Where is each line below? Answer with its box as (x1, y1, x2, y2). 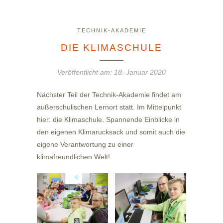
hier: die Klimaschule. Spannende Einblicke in (37, 115, 180, 124)
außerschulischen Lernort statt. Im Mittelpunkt (37, 103, 181, 111)
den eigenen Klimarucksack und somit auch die (37, 128, 185, 136)
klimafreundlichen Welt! (37, 153, 112, 161)
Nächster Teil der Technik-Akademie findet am (37, 91, 181, 99)
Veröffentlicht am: (57, 68, 114, 77)
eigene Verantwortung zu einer (37, 140, 133, 149)
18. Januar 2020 (114, 68, 166, 77)
